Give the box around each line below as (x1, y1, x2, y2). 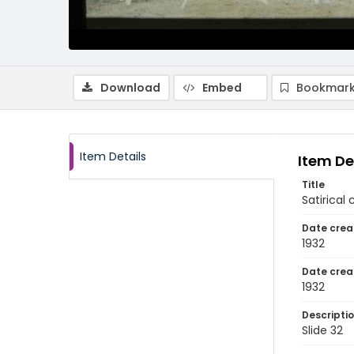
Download (100, 80, 160, 96)
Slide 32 (302, 322, 343, 338)
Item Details (80, 149, 146, 164)
